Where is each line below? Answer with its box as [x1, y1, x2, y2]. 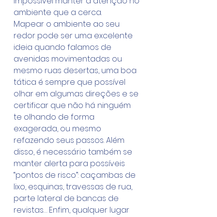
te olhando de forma [14, 111, 96, 123]
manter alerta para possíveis [14, 158, 127, 169]
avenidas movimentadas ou [14, 53, 124, 64]
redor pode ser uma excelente [14, 30, 135, 41]
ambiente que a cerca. [14, 7, 102, 18]
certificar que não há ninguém [14, 100, 133, 111]
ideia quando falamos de [14, 42, 113, 53]
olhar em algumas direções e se [14, 88, 140, 99]
